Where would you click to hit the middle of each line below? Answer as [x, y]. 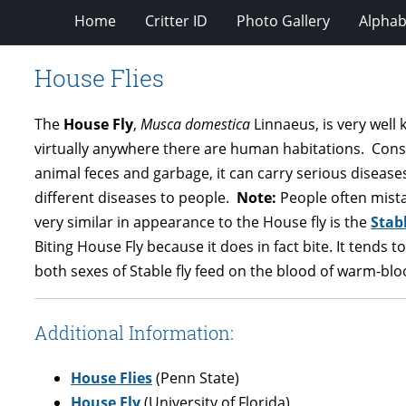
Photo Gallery [283, 20]
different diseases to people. [135, 197]
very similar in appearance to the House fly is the [203, 222]
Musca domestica [195, 124]
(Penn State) [196, 377]
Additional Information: [134, 332]
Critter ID [176, 20]
